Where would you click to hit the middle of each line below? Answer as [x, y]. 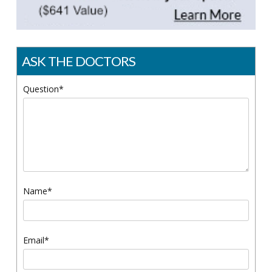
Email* [36, 240]
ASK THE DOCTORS [79, 61]
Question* [43, 89]
